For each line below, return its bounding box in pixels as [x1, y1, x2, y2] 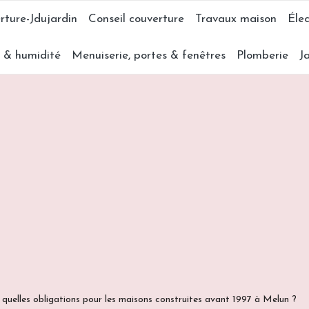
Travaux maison [195, 13, 277, 25]
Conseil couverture [88, 13, 184, 25]
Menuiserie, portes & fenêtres [72, 50, 226, 61]
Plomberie [237, 50, 288, 61]
